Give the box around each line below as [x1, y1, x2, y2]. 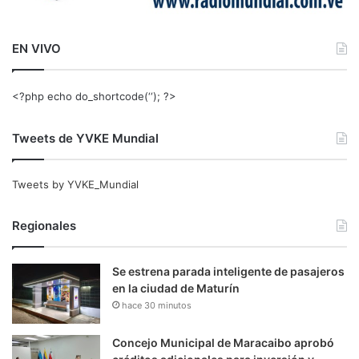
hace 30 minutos [122, 300, 192, 312]
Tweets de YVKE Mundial [12, 131, 159, 147]
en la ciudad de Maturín [112, 281, 240, 296]
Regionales [12, 218, 76, 234]
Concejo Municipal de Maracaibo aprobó [112, 336, 334, 350]
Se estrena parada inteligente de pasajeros [112, 264, 345, 279]
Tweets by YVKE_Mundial [12, 178, 139, 192]
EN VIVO [12, 41, 61, 57]
